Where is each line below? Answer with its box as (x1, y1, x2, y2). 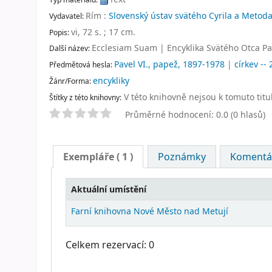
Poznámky (157, 149, 206, 163)
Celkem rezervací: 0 (65, 237, 154, 251)
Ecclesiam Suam (92, 42, 157, 54)
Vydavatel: (49, 10, 86, 21)
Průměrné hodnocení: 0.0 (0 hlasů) (125, 108, 265, 120)
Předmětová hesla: (49, 59, 114, 70)
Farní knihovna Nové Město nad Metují (70, 205, 228, 217)
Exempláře (63, 149, 115, 163)
